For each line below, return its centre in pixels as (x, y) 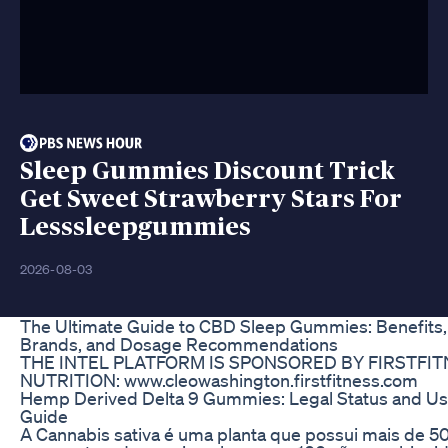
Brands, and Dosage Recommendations (179, 343)
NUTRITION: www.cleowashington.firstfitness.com (219, 379)
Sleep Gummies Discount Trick (207, 171)
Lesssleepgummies (135, 227)
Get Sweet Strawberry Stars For (211, 199)
